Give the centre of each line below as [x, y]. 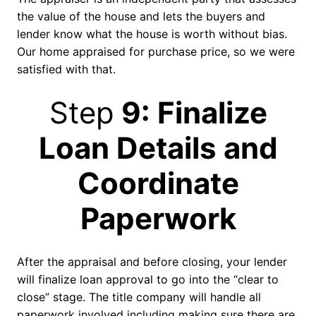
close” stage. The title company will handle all [139, 297]
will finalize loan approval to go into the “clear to [148, 280]
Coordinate [158, 183]
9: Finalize [190, 113]
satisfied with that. [66, 69]
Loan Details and [158, 148]
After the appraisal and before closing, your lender [152, 262]
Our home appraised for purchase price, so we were [156, 52]
